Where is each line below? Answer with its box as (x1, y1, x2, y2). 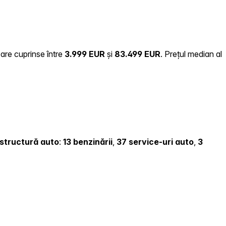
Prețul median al (164, 48, 222, 59)
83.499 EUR (115, 48, 160, 59)
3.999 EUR (65, 48, 105, 59)
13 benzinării (63, 137, 112, 147)
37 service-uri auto (117, 137, 194, 147)
